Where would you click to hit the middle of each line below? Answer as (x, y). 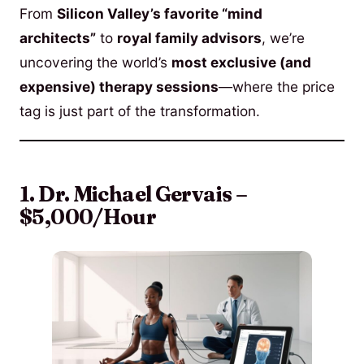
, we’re (283, 37)
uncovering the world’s (95, 62)
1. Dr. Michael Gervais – (134, 195)
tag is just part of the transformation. (140, 110)
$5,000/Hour (88, 217)
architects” (58, 37)
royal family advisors (189, 37)
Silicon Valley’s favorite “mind (160, 13)
